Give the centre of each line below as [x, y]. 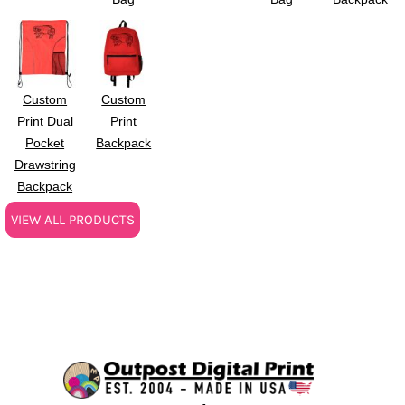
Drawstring [45, 165]
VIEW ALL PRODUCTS [73, 220]
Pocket [45, 143]
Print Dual [45, 122]
